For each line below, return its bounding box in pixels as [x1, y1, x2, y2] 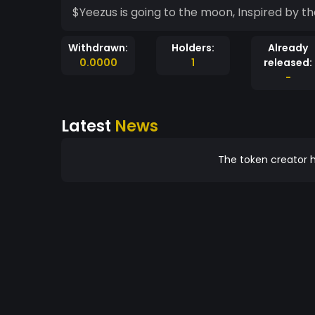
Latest [61, 115, 115, 137]
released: [264, 56, 312, 70]
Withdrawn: [68, 41, 128, 55]
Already [268, 41, 308, 55]
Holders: [172, 41, 214, 55]
